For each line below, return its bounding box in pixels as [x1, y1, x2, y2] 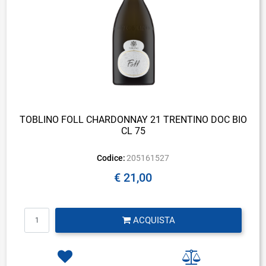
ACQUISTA [132, 214, 175, 226]
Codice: [96, 153, 125, 163]
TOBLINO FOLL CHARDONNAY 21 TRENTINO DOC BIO [19, 113, 247, 125]
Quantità [116, 208, 149, 218]
